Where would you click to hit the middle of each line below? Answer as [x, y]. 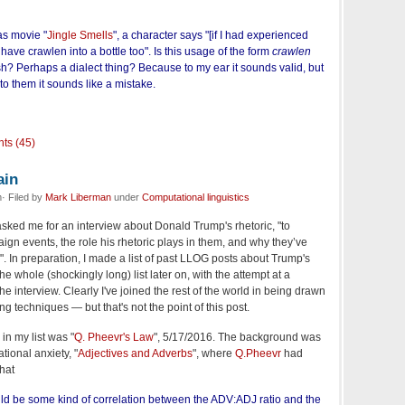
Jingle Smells [80, 35]
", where [214, 354]
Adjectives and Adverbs [135, 354]
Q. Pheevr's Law [114, 338]
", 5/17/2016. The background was [237, 338]
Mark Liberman [78, 198]
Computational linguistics [196, 198]
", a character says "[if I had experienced [211, 35]
